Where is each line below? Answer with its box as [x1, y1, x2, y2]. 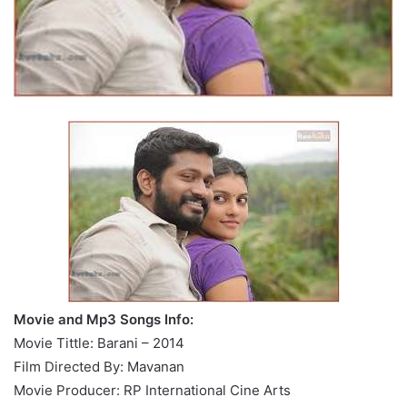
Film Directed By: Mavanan [14, 357, 184, 375]
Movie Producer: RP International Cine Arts [14, 381, 291, 399]
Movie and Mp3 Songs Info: [14, 310, 194, 328]
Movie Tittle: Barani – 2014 [14, 333, 184, 352]
